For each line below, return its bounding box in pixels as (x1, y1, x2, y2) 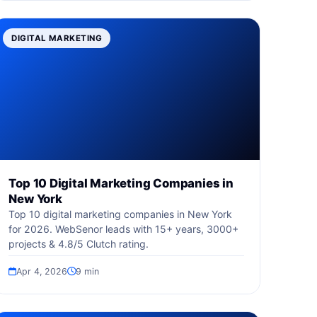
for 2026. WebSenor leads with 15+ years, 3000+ (8, 223, 239, 235)
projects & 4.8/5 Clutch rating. (8, 238, 149, 250)
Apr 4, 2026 (16, 266, 68, 277)
